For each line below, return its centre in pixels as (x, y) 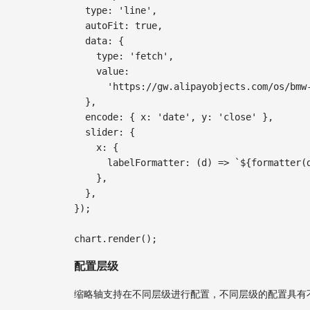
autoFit (104, 25)
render (124, 238)
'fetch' (149, 56)
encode (102, 117)
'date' (174, 117)
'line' (135, 10)
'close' (237, 117)
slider (102, 132)
